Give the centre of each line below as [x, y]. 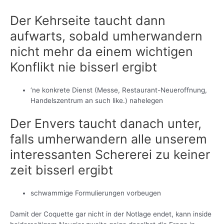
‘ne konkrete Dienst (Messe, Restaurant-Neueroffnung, [119, 90]
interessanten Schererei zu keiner [110, 155]
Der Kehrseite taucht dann [88, 20]
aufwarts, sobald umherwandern [106, 36]
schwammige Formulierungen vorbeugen [96, 193]
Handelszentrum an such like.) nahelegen [97, 100]
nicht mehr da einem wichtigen [101, 51]
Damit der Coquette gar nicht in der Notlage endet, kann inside [111, 214]
